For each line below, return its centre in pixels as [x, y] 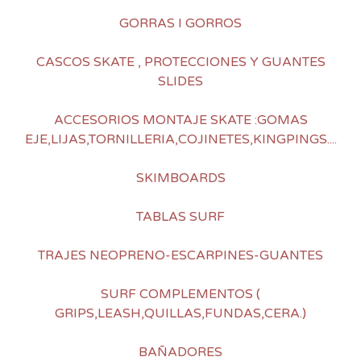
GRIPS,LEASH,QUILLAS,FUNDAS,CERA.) [180, 313]
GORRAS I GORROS [180, 23]
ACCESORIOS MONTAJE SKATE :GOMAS [180, 120]
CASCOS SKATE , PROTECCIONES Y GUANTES [180, 62]
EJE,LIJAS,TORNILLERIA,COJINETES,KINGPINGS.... [180, 139]
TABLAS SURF [180, 217]
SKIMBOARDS [180, 178]
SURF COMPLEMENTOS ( [180, 294]
